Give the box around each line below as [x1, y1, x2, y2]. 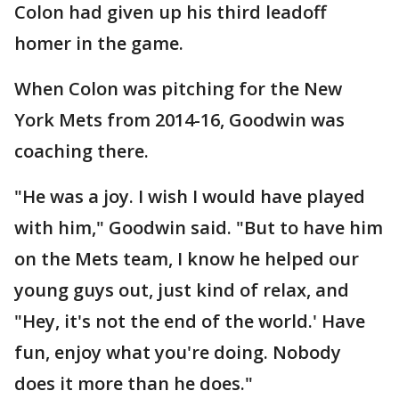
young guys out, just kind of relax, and [14, 278, 349, 303]
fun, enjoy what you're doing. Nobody [14, 340, 341, 365]
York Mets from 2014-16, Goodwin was [14, 108, 345, 133]
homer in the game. [14, 31, 183, 56]
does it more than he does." [14, 371, 253, 396]
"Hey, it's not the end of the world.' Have [14, 309, 365, 334]
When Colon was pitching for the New [14, 77, 342, 102]
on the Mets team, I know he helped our [14, 247, 359, 272]
